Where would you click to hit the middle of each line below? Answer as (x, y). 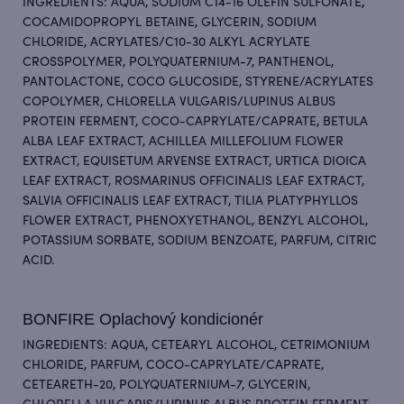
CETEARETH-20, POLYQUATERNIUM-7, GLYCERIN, (166, 386)
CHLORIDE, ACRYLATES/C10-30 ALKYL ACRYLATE (166, 43)
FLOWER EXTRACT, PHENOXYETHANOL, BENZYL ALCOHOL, (195, 221)
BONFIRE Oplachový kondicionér (143, 320)
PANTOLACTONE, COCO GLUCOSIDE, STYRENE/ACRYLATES (198, 83)
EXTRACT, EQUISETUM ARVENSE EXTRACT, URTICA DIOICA (194, 162)
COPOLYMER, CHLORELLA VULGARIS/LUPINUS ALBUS (179, 102)
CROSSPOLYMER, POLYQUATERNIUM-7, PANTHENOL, (178, 63)
